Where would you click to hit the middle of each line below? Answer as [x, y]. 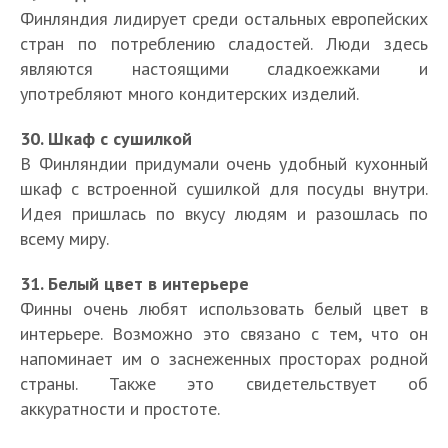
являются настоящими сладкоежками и [224, 68]
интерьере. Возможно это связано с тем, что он [224, 333]
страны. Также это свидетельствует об [224, 383]
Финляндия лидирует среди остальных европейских [224, 18]
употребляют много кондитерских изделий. [189, 93]
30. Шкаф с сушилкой [106, 138]
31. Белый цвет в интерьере [134, 283]
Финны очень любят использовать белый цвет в [224, 308]
